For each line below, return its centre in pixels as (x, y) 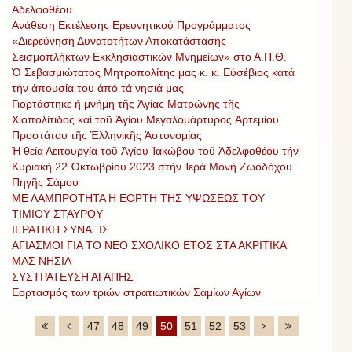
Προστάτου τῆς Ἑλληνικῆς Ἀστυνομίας (107, 135)
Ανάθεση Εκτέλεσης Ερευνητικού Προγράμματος (131, 25)
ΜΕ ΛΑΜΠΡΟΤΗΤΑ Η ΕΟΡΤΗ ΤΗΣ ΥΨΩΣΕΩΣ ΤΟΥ (138, 198)
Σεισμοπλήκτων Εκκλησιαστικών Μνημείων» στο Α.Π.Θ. (149, 56)
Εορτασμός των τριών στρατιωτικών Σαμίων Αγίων (136, 292)
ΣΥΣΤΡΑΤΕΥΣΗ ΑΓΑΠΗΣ (73, 276)
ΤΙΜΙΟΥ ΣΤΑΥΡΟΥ (57, 213)
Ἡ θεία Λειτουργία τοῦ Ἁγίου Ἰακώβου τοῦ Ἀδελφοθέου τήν (155, 150)
